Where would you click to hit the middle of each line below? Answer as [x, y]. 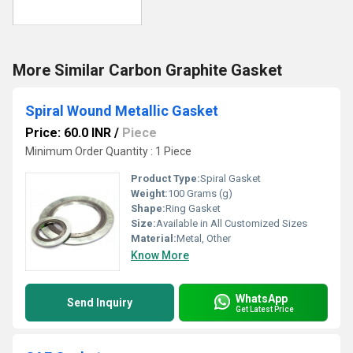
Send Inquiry [100, 303]
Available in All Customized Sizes [232, 223]
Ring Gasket [193, 208]
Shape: [148, 208]
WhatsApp [262, 298]
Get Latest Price [265, 309]
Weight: [149, 193]
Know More [160, 255]
